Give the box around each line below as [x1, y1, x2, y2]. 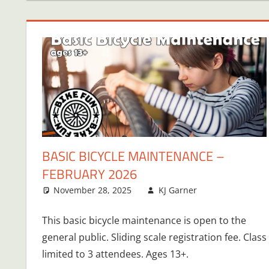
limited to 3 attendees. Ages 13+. [41, 247, 189, 261]
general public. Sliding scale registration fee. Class [41, 230, 267, 244]
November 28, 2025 [53, 184, 132, 196]
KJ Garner [158, 184, 197, 196]
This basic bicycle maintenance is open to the [41, 213, 246, 227]
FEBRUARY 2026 [41, 163, 137, 184]
